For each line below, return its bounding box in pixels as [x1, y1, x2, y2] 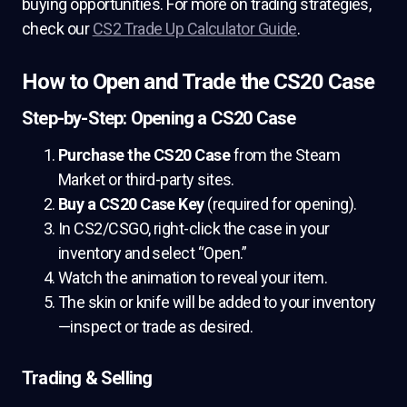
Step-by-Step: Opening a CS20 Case [22, 107, 296, 129]
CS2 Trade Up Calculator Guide [92, 19, 297, 38]
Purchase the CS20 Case [58, 145, 231, 164]
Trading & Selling [22, 367, 153, 389]
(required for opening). [203, 194, 357, 213]
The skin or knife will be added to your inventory [58, 293, 376, 312]
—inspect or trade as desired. [58, 317, 253, 336]
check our [22, 19, 93, 38]
